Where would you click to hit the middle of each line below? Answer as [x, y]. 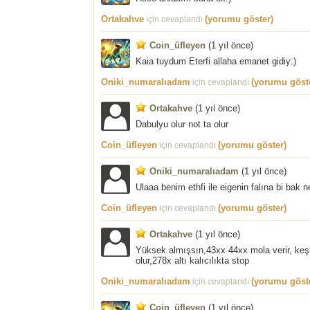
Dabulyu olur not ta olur [182, 124]
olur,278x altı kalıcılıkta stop [192, 260]
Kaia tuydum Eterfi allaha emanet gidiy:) [216, 61]
